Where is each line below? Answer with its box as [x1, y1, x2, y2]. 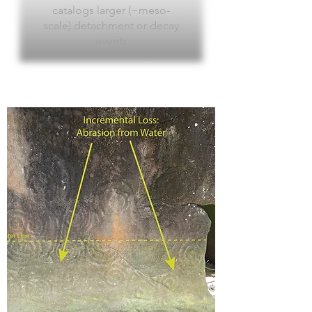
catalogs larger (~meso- [52, 3, 170, 17]
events [95, 34, 127, 47]
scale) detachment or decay [43, 19, 179, 32]
